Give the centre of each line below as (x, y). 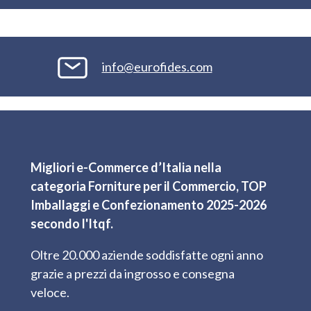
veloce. (50, 292)
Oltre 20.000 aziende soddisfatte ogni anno (147, 254)
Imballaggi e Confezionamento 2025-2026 (149, 204)
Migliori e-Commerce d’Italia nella (126, 167)
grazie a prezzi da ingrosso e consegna (133, 273)
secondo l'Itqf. (72, 223)
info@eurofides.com (157, 66)
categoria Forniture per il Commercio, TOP (149, 186)
